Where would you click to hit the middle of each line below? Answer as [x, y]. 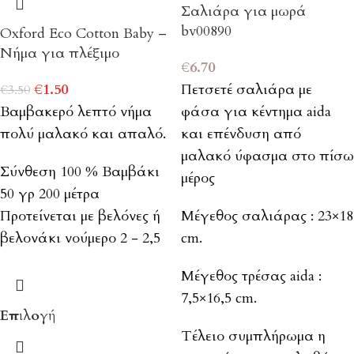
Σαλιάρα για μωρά [244, 12]
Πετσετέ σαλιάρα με [247, 90]
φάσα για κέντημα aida [256, 112]
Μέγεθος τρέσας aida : [251, 277]
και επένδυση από [241, 134]
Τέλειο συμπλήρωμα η [253, 337]
